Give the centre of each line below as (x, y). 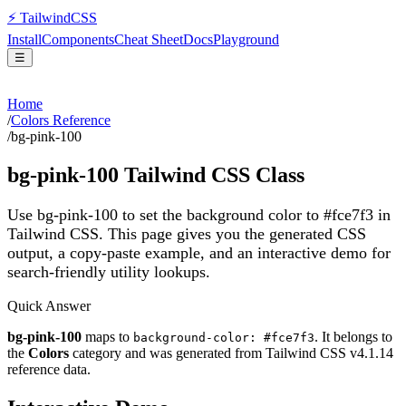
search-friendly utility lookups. (109, 271)
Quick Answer (49, 306)
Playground (246, 39)
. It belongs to (353, 337)
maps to (107, 337)
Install (24, 39)
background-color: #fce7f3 (224, 338)
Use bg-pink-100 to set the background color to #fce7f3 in (199, 214)
